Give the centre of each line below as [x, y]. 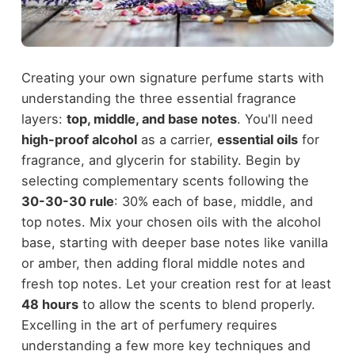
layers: [44, 119]
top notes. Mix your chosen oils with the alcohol [171, 222]
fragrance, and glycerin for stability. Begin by [160, 160]
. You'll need [275, 119]
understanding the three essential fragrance [158, 99]
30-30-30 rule [67, 202]
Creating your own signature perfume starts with [172, 78]
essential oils [257, 140]
